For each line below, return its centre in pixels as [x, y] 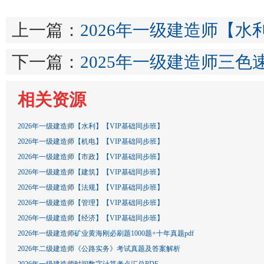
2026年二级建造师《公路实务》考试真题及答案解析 [99, 249]
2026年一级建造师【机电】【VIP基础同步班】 [91, 141]
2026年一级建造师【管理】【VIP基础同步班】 [91, 203]
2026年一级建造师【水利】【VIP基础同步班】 [91, 126]
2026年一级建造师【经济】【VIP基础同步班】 [91, 218]
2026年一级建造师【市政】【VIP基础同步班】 [91, 157]
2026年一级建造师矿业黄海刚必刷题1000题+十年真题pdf [106, 233]
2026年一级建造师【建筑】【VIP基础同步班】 [91, 172]
